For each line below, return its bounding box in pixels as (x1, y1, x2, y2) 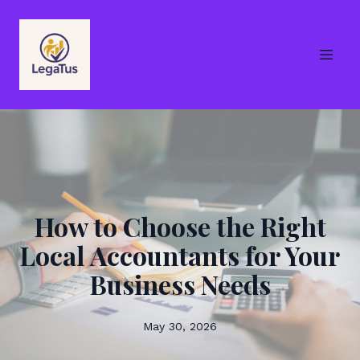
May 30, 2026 (143, 320, 217, 333)
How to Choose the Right (34, 209, 326, 243)
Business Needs (89, 267, 271, 301)
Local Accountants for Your (20, 238, 340, 272)
